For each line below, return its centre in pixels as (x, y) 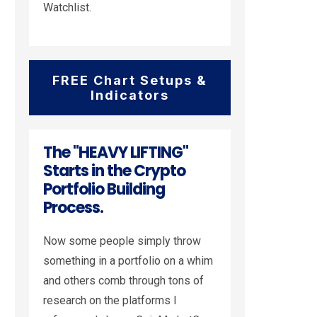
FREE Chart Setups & (130, 80)
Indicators (130, 95)
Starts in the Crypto (114, 171)
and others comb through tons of (123, 280)
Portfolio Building (104, 189)
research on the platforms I (110, 300)
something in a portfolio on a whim (128, 260)
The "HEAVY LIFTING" (116, 152)
